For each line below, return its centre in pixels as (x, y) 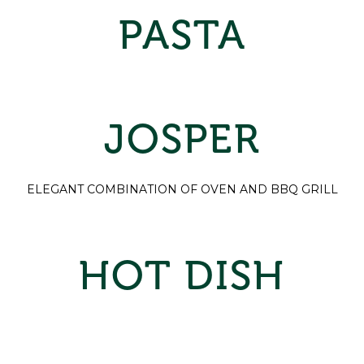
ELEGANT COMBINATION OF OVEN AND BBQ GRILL (182, 189)
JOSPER (182, 139)
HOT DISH (182, 275)
